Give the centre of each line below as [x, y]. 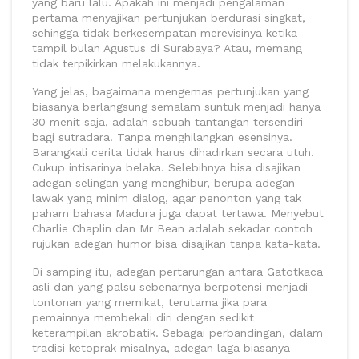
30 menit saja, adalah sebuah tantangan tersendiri [167, 121]
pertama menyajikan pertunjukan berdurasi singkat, [169, 17]
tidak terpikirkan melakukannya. [116, 63]
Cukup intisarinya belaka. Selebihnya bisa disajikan [166, 167]
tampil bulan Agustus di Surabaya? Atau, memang [167, 48]
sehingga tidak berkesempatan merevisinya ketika [165, 32]
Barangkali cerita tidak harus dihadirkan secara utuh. [173, 152]
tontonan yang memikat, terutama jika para [149, 302]
